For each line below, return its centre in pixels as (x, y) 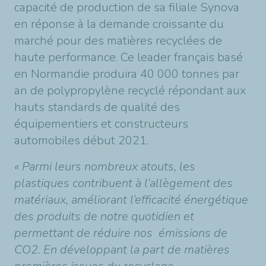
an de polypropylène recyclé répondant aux (130, 91)
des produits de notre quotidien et (104, 216)
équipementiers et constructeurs (101, 124)
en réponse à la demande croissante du (119, 24)
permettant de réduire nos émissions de (121, 233)
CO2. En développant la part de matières (122, 250)
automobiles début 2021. (81, 140)
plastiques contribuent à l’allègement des (123, 183)
